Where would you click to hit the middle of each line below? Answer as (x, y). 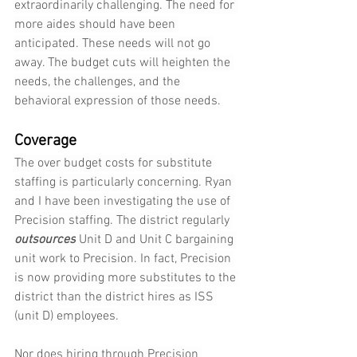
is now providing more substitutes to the (127, 279)
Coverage (45, 141)
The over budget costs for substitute (115, 164)
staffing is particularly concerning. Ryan (125, 183)
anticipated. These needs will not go (114, 44)
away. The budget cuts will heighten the (124, 63)
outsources (45, 240)
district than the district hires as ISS (116, 298)
